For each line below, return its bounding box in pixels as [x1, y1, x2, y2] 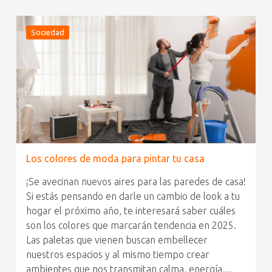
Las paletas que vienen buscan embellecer [25, 234, 208, 246]
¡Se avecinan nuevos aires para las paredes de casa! [25, 176, 246, 188]
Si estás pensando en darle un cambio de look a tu [25, 191, 240, 202]
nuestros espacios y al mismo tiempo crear [25, 249, 209, 260]
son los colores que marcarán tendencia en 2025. [25, 220, 236, 231]
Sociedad [30, 28, 64, 37]
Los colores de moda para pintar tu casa [25, 153, 205, 165]
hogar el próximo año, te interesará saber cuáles [25, 205, 236, 217]
